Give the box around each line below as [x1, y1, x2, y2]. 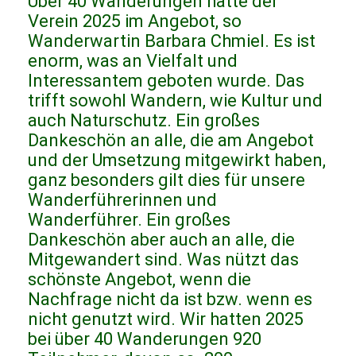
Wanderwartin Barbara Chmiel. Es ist [28, 31, 315, 52]
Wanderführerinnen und [28, 190, 217, 211]
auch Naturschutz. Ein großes [28, 110, 260, 131]
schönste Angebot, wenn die [28, 269, 251, 290]
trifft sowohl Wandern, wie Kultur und [28, 91, 323, 111]
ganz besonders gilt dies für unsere [28, 170, 305, 191]
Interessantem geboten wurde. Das [28, 71, 304, 91]
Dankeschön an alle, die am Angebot [28, 130, 314, 151]
